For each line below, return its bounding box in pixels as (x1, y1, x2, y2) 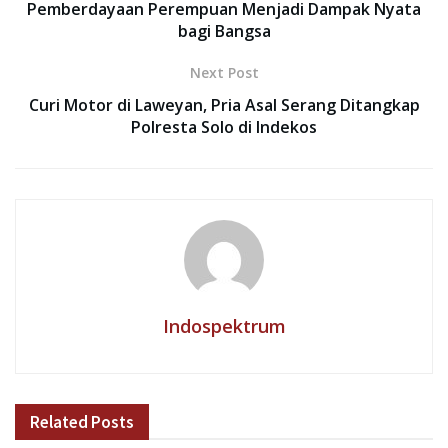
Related (30, 411, 88, 434)
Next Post (189, 63, 259, 83)
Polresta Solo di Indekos (131, 116, 317, 139)
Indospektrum (162, 314, 286, 339)
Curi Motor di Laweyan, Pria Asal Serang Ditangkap (28, 94, 420, 117)
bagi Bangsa (177, 20, 271, 43)
